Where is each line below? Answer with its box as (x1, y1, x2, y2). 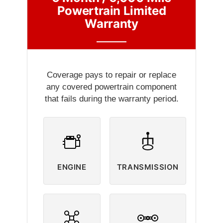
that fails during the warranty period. (44, 94, 179, 104)
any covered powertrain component (46, 82, 177, 92)
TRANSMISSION (116, 162, 179, 172)
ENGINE (57, 162, 87, 172)
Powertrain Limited (57, 3, 166, 18)
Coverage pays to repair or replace (47, 70, 176, 80)
